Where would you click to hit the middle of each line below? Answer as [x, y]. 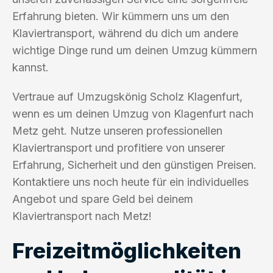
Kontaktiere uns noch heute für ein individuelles [130, 182]
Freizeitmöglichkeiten [127, 250]
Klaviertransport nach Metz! [82, 216]
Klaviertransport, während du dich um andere [125, 33]
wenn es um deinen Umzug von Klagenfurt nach [133, 113]
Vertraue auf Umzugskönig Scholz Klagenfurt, [127, 96]
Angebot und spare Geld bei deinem [103, 199]
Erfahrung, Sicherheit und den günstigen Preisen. [134, 165]
